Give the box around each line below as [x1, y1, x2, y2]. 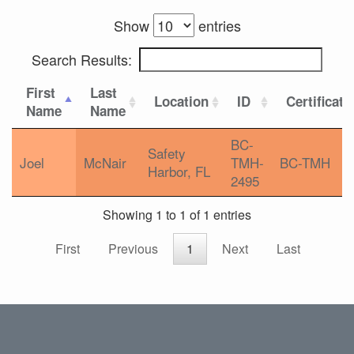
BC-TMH [280, 153, 330, 172]
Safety [148, 143, 186, 163]
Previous [108, 239, 158, 258]
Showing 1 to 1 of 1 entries [103, 205, 251, 224]
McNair [84, 153, 126, 172]
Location [154, 92, 209, 111]
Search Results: [32, 49, 132, 70]
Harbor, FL [148, 161, 210, 181]
